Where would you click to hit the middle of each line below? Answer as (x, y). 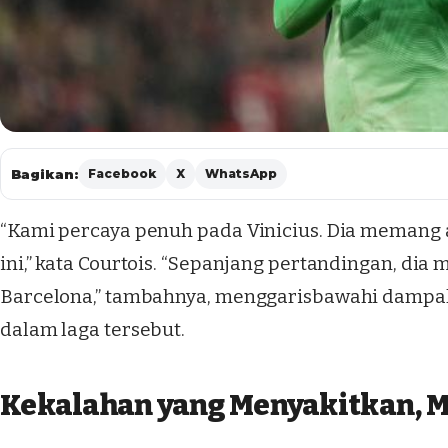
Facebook (122, 173)
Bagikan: (44, 174)
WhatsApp (241, 173)
